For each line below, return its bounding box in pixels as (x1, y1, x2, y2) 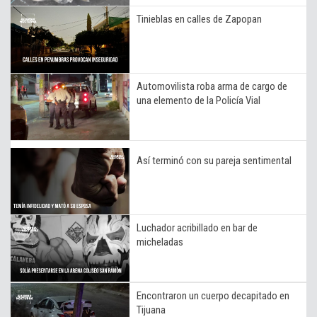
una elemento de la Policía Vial (137, 93, 260, 107)
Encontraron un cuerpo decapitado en (137, 289, 289, 302)
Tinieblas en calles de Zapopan (137, 12, 262, 25)
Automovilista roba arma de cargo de (137, 79, 287, 93)
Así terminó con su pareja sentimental (137, 154, 292, 167)
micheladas (137, 235, 183, 248)
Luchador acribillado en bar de (137, 221, 258, 234)
